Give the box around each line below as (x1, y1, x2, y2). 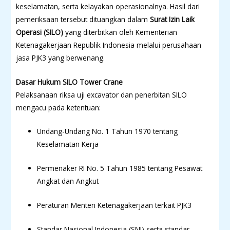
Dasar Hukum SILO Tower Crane (16, 76, 123, 87)
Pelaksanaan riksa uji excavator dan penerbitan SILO (16, 89, 187, 100)
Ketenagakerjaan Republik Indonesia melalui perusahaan (16, 40, 201, 50)
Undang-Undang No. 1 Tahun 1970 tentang (37, 126, 178, 137)
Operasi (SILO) (16, 27, 63, 37)
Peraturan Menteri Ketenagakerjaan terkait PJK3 (37, 200, 192, 210)
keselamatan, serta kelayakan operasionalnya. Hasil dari (16, 1, 200, 11)
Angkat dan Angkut (37, 176, 99, 186)
